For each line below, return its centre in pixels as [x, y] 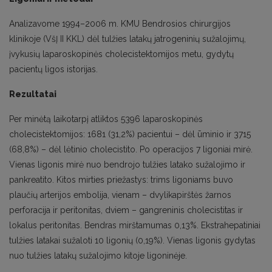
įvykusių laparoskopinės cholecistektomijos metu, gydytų [121, 54]
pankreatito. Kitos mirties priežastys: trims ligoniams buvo [121, 180]
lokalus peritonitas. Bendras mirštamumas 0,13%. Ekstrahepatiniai [135, 225]
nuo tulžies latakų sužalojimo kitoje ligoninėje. [98, 256]
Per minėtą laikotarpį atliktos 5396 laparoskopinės [106, 119]
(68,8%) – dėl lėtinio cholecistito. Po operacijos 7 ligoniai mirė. [131, 149]
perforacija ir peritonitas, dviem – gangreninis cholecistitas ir [126, 210]
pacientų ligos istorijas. [53, 69]
